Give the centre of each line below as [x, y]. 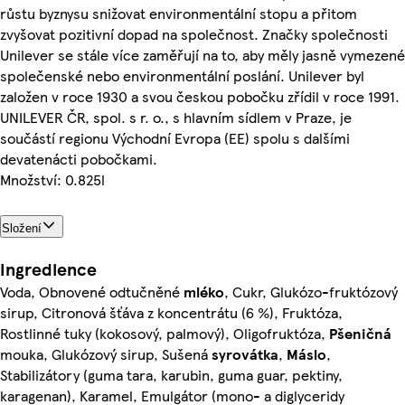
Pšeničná [360, 333]
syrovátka [245, 353]
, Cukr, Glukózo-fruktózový [311, 291]
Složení [22, 228]
